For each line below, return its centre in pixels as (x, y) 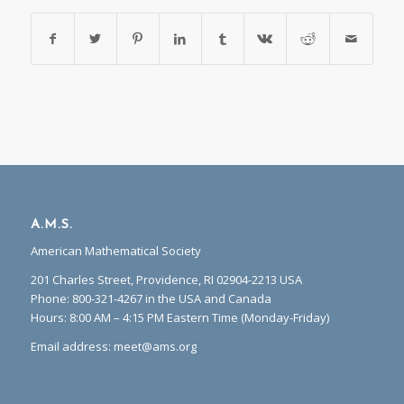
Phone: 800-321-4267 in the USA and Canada (151, 298)
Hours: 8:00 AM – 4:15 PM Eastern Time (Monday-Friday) (179, 317)
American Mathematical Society (115, 250)
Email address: (72, 346)
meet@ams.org (155, 346)
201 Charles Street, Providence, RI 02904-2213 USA (166, 279)
